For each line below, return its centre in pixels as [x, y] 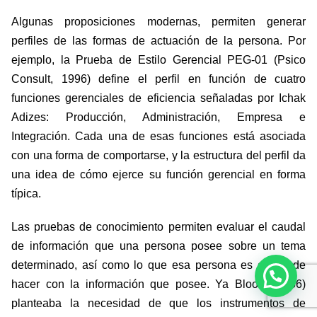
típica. [26, 194]
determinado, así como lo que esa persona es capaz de [158, 265]
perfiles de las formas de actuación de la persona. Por [158, 41]
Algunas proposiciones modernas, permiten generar [158, 22]
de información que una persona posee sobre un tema [158, 246]
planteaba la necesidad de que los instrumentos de [158, 304]
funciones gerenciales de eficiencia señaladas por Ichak [158, 98]
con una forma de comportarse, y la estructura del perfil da [158, 156]
